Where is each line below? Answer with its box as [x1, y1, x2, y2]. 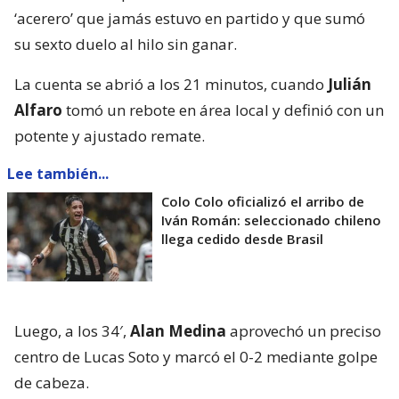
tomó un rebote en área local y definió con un [62, 99, 384, 120]
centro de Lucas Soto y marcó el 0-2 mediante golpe [14, 346, 378, 367]
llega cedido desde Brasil [161, 229, 323, 248]
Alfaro [14, 99, 62, 120]
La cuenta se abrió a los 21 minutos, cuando [14, 73, 328, 94]
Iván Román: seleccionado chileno [161, 210, 381, 229]
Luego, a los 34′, [14, 320, 130, 341]
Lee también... [7, 163, 109, 183]
